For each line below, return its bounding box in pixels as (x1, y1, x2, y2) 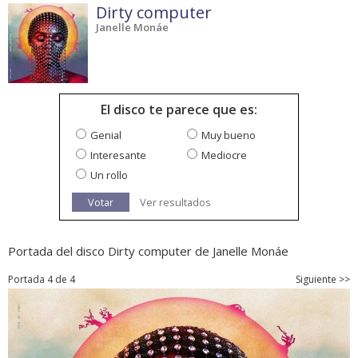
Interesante (90, 148, 146, 163)
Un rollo (90, 168, 128, 183)
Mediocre (201, 148, 247, 163)
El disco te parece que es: (101, 101, 257, 119)
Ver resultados (140, 195, 211, 210)
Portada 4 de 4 (8, 272, 75, 287)
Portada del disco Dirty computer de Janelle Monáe (8, 243, 288, 260)
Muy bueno (201, 128, 256, 143)
